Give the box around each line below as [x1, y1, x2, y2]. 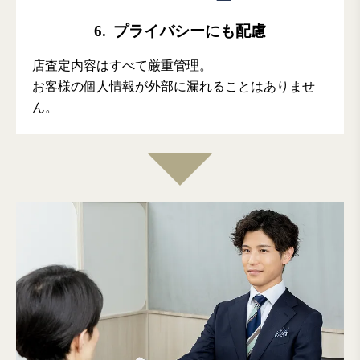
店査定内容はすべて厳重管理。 [32, 59, 212, 73]
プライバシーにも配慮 [108, 22, 266, 40]
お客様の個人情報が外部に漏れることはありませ [32, 80, 315, 94]
